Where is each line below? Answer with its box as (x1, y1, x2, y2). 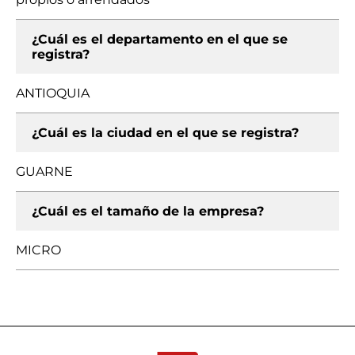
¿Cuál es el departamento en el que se (32, 32, 288, 47)
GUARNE (16, 164, 73, 179)
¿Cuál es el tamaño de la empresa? (32, 204, 264, 219)
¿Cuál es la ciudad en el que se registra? (32, 125, 299, 140)
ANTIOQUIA (16, 86, 90, 101)
